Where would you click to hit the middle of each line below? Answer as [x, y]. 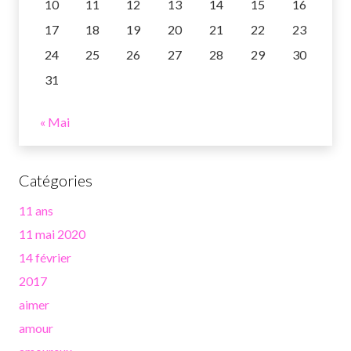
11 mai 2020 [52, 233]
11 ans [36, 210]
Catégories [56, 180]
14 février [45, 257]
